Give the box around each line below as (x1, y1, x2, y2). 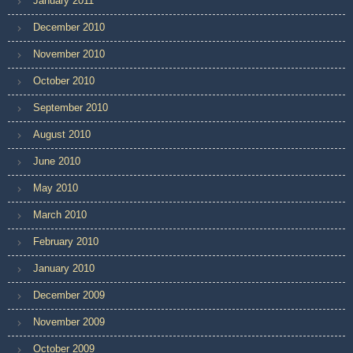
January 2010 (33, 262, 95, 274)
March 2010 (33, 208, 87, 221)
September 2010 (33, 101, 108, 113)
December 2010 (33, 20, 105, 33)
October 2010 (33, 74, 95, 87)
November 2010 (33, 47, 105, 60)
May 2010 (33, 181, 78, 194)
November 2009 (33, 315, 105, 328)
